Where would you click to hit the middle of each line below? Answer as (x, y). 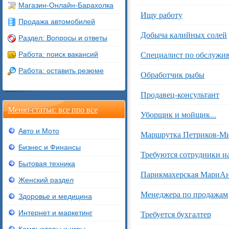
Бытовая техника (47, 164)
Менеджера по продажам (184, 194)
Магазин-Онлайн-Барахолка (66, 5)
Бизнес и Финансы (50, 147)
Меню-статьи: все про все (53, 109)
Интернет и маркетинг (55, 213)
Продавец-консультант (180, 94)
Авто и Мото (39, 131)
